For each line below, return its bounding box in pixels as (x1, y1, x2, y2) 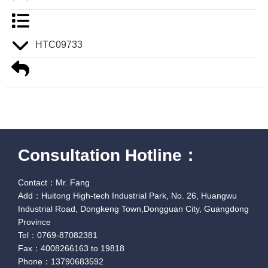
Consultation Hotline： (18, 145, 199, 165)
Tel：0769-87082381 (18, 230, 98, 240)
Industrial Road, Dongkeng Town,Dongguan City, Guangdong (18, 203, 249, 214)
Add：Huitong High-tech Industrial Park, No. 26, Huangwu (18, 190, 237, 200)
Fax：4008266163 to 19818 (18, 243, 125, 253)
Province (18, 217, 51, 227)
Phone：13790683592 (18, 256, 104, 266)
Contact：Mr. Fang (18, 177, 90, 187)
